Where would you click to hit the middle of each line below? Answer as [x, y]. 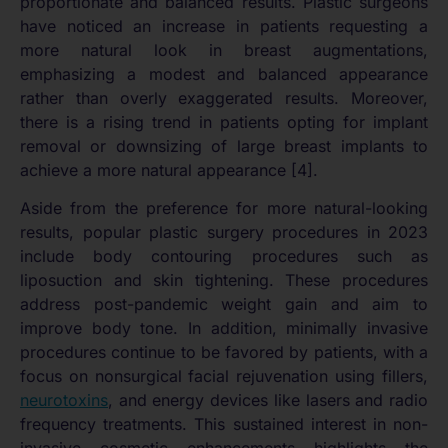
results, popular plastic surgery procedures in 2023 [224, 232]
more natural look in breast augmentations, [224, 50]
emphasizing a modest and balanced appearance [224, 74]
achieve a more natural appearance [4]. [169, 170]
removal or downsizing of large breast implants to [224, 146]
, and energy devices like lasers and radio [268, 400]
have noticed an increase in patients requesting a [224, 26]
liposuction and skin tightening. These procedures [224, 280]
